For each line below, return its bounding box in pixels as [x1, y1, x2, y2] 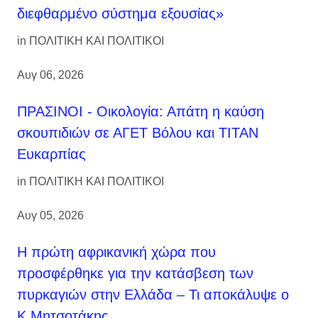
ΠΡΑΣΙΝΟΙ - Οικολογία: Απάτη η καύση [17, 103, 264, 119]
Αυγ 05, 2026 [17, 209, 84, 221]
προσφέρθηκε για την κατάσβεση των [17, 265, 253, 281]
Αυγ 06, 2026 [17, 68, 84, 81]
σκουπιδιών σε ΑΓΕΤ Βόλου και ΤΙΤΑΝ [17, 124, 258, 141]
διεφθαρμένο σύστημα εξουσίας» [17, 5, 224, 21]
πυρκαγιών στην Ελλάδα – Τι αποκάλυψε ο [17, 286, 289, 302]
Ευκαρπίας [17, 146, 86, 162]
